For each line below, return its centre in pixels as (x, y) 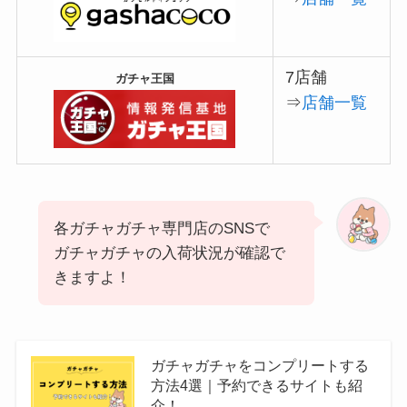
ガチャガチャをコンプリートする (259, 366)
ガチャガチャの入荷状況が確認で (169, 253)
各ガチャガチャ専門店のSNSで (161, 228)
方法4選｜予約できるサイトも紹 (256, 386)
